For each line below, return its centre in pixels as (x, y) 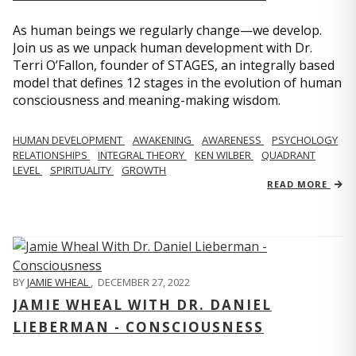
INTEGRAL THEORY (142, 155)
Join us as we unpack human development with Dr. (163, 48)
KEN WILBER (224, 155)
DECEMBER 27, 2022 (144, 282)
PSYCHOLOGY (305, 140)
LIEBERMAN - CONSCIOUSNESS (138, 327)
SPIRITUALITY (82, 170)
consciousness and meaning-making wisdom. (147, 101)
